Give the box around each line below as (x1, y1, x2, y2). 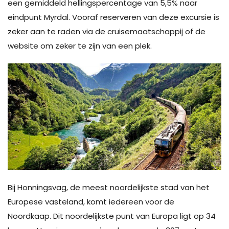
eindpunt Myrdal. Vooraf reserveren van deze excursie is (8, 11, 219, 22)
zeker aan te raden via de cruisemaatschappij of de (8, 26, 205, 37)
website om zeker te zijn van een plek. (8, 40, 152, 51)
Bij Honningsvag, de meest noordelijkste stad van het (8, 181, 210, 193)
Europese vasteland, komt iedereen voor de (8, 196, 174, 207)
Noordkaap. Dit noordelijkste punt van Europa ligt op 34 (8, 210, 216, 221)
